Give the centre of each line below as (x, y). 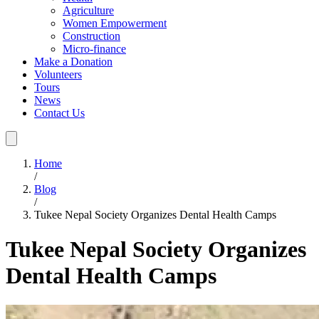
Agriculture (88, 10)
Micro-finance (94, 49)
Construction (91, 36)
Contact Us (59, 113)
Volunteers (58, 74)
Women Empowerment (115, 23)
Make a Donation (73, 62)
